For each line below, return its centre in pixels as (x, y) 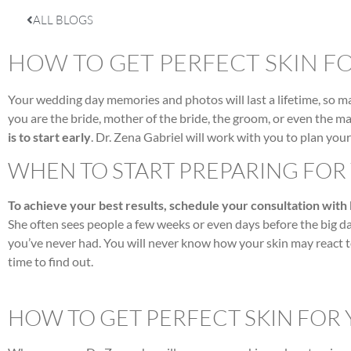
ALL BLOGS (63, 20)
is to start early (49, 137)
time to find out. (52, 262)
